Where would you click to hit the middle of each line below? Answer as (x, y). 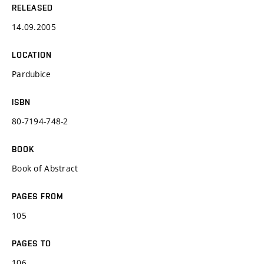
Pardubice (32, 74)
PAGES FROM (38, 196)
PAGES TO (32, 243)
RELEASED (32, 7)
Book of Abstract (45, 168)
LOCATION (32, 55)
